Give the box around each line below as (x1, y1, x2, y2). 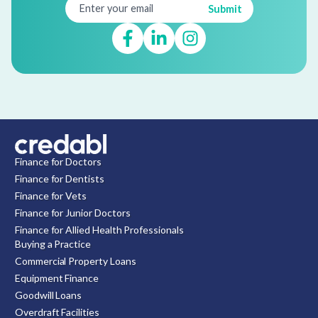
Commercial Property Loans (15, 254, 136, 267)
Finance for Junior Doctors (15, 206, 131, 219)
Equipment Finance (15, 271, 99, 284)
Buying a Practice (15, 237, 91, 250)
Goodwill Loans (15, 288, 82, 301)
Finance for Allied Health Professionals (15, 223, 184, 236)
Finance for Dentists (15, 172, 104, 185)
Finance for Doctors (15, 155, 102, 168)
